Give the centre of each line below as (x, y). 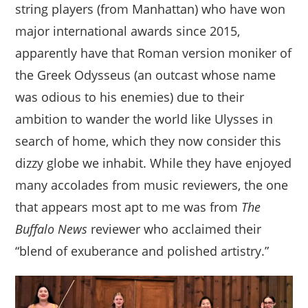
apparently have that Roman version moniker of (154, 53)
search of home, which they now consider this (148, 141)
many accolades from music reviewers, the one (152, 185)
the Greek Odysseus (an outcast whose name (146, 75)
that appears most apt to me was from (129, 207)
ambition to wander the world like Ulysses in (144, 119)
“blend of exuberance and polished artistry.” (142, 251)
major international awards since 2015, (128, 31)
